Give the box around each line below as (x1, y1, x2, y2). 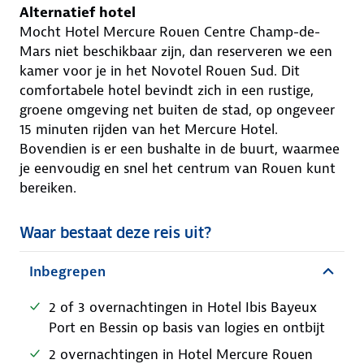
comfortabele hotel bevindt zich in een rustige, (19, 81, 314, 99)
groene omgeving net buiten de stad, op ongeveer (19, 101, 335, 119)
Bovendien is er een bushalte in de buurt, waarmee (19, 140, 340, 158)
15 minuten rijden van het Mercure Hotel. (19, 120, 278, 138)
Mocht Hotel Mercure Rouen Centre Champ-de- (19, 23, 320, 41)
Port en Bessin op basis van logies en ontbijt (49, 318, 325, 336)
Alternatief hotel (19, 3, 136, 21)
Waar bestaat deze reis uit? (19, 223, 211, 242)
